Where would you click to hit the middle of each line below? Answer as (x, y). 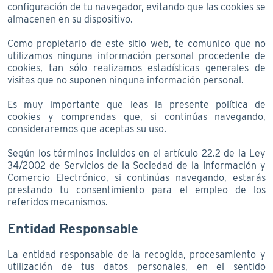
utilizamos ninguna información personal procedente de (136, 55)
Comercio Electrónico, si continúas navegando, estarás (136, 177)
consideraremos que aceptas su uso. (87, 129)
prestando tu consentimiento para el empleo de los (136, 190)
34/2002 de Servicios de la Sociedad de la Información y (136, 165)
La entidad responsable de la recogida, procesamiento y (136, 254)
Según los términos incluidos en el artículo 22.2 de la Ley (136, 153)
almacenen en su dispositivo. (70, 19)
